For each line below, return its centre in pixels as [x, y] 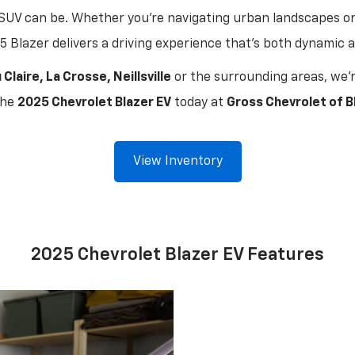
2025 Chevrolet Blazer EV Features [177, 255]
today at [199, 103]
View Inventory [177, 162]
